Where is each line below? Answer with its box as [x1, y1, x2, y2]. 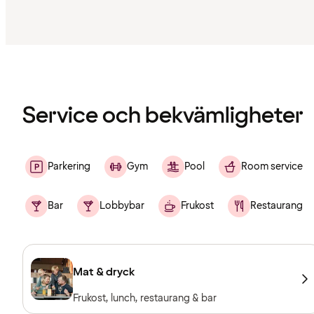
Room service [241, 160, 303, 174]
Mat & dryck [73, 264, 135, 280]
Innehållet [5, 41, 57, 57]
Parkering [48, 160, 90, 174]
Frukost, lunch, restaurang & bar [73, 292, 217, 306]
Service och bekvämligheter [22, 101, 303, 132]
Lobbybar [100, 199, 144, 213]
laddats [5, 64, 44, 80]
